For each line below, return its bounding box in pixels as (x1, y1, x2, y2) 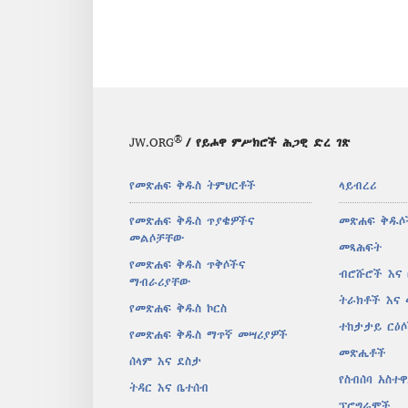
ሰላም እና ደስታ (129, 355, 201, 368)
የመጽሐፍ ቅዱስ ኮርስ (129, 302, 227, 315)
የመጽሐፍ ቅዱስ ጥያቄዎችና (129, 215, 254, 228)
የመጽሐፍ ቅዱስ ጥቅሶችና (129, 259, 245, 271)
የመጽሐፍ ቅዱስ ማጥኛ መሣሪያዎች (129, 329, 288, 342)
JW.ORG (129, 137, 174, 149)
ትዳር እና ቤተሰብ (129, 382, 209, 394)
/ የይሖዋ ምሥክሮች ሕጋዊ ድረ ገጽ (182, 137, 350, 149)
